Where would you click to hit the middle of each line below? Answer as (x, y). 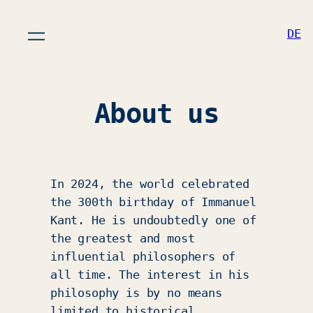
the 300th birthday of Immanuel (153, 202)
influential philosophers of (143, 257)
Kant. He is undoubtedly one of (153, 220)
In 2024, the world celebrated (150, 184)
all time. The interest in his (150, 275)
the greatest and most (123, 239)
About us (156, 113)
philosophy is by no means (136, 293)
